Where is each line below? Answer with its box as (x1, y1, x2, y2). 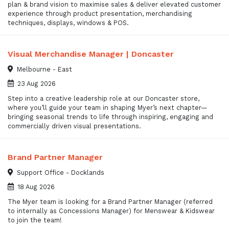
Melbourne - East (17, 65, 72, 73)
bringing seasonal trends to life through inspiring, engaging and (8, 113, 213, 121)
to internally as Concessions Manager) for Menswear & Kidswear (8, 207, 215, 215)
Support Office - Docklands (17, 168, 104, 176)
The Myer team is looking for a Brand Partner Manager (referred (8, 198, 213, 206)
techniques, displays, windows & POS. (8, 19, 129, 27)
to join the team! (8, 216, 62, 224)
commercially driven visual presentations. (8, 122, 141, 130)
